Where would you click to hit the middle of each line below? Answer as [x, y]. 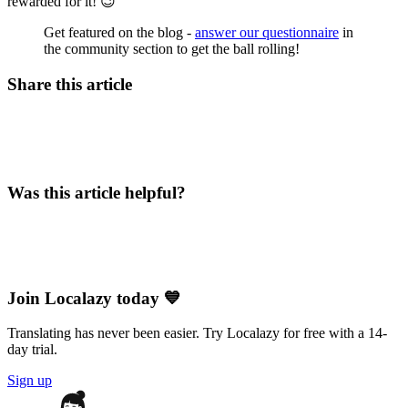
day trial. [32, 350]
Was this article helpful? [97, 193]
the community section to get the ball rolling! [172, 48]
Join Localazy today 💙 [94, 298]
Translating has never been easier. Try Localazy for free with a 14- [197, 333]
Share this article [70, 84]
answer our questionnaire [267, 32]
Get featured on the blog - [119, 32]
